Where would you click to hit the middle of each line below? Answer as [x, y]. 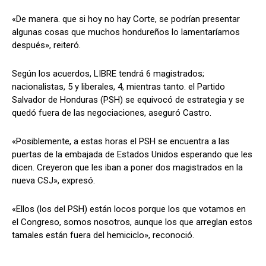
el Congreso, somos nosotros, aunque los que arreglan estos [132, 222]
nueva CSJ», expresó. [53, 180]
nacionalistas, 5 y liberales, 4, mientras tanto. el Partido [118, 86]
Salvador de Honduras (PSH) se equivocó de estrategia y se [128, 99]
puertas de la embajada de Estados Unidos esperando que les [132, 154]
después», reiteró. [46, 45]
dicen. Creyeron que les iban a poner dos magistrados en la [127, 167]
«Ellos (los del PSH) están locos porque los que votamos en [129, 209]
